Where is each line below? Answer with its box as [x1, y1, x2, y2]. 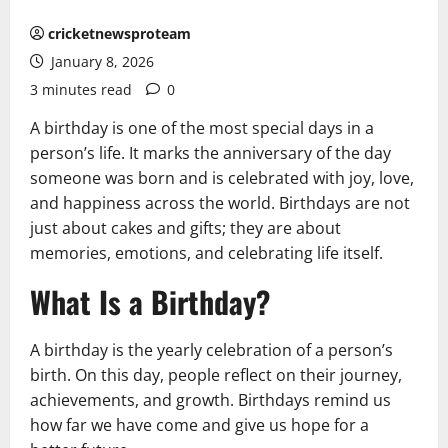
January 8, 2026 [47, 52, 154, 71]
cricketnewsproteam [48, 24, 191, 43]
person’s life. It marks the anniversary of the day [30, 142, 391, 164]
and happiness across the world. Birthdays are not [30, 192, 410, 214]
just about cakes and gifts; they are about [30, 217, 341, 239]
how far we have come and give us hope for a [30, 414, 369, 436]
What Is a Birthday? [30, 279, 270, 324]
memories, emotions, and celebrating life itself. [30, 242, 383, 264]
